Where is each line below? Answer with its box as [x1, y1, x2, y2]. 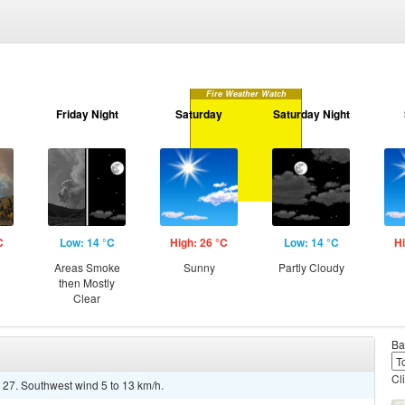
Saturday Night [272, 106, 350, 122]
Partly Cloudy [278, 259, 344, 275]
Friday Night [55, 106, 118, 122]
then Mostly [59, 275, 115, 290]
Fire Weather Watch [205, 88, 287, 99]
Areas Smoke [53, 259, 120, 275]
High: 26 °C [170, 234, 228, 250]
